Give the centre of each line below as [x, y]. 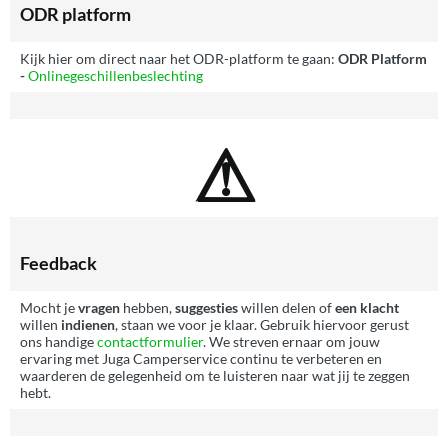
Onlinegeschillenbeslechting [115, 75]
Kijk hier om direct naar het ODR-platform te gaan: [179, 58]
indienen [88, 324]
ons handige [58, 341]
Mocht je [49, 307]
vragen [99, 307]
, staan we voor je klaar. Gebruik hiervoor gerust [262, 324]
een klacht [367, 307]
